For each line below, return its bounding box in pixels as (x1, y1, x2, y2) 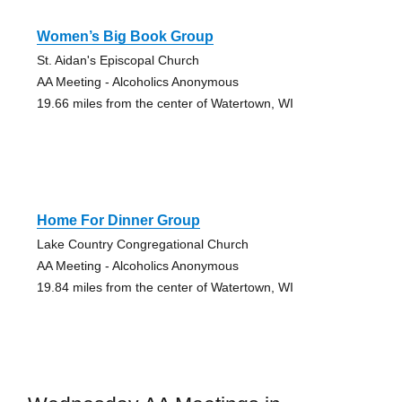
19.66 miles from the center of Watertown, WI (36, 95, 293, 110)
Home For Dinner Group (36, 212, 200, 228)
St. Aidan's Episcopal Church (36, 52, 199, 67)
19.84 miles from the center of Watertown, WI (36, 279, 293, 294)
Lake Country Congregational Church (36, 236, 249, 251)
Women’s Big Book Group (36, 28, 214, 44)
